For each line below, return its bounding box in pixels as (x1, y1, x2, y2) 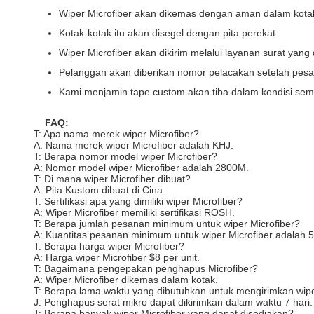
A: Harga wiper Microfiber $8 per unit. (34, 252, 200, 263)
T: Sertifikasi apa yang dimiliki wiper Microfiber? (34, 196, 243, 207)
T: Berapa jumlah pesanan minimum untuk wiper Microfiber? (34, 218, 300, 229)
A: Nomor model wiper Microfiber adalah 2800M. (34, 162, 249, 173)
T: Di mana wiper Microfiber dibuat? (34, 173, 191, 184)
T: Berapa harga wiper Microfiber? (34, 240, 184, 252)
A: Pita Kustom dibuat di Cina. (34, 184, 165, 196)
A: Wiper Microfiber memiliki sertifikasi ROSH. (34, 207, 235, 218)
